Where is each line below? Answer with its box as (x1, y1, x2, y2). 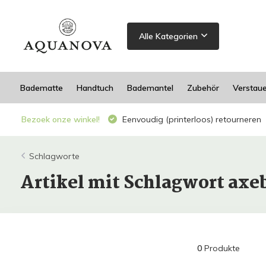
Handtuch (76, 82, 113, 93)
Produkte (201, 243, 240, 254)
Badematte (20, 82, 63, 93)
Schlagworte (28, 151, 80, 161)
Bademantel (126, 82, 173, 93)
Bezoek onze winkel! (21, 114, 100, 125)
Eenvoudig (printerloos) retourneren (119, 114, 261, 125)
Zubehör (186, 82, 219, 93)
